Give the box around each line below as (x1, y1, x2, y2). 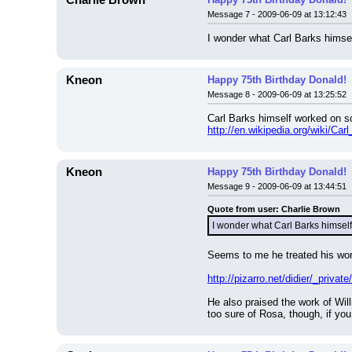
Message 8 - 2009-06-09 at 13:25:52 (207, 90, 346, 99)
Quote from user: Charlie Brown (207, 204, 340, 214)
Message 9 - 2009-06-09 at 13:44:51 (207, 181, 346, 191)
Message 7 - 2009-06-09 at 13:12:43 (207, 9, 346, 19)
